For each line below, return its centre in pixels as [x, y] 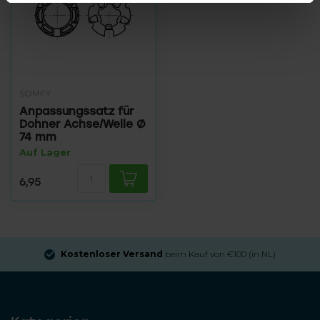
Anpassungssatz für [76, 111]
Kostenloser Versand [112, 254]
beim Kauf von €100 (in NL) [219, 254]
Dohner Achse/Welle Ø [82, 124]
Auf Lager [45, 152]
